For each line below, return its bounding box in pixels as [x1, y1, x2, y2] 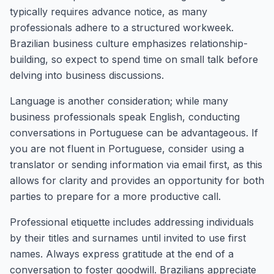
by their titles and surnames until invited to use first [10, 232, 246, 244]
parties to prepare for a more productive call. [10, 190, 221, 202]
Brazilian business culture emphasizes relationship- [10, 37, 248, 50]
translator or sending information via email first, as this [10, 158, 262, 171]
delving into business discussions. [10, 69, 164, 81]
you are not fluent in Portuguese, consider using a [10, 143, 244, 155]
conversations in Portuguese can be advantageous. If [10, 127, 258, 139]
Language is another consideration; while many [10, 95, 228, 107]
